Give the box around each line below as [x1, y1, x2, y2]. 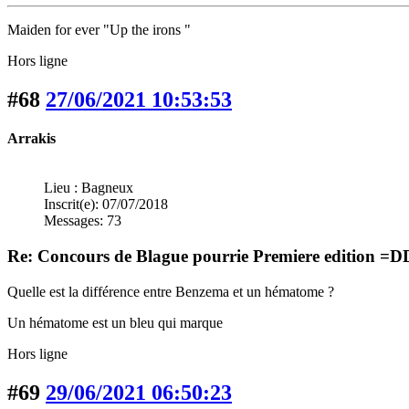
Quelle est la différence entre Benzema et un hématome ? [7, 283, 334, 299]
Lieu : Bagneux [44, 180, 133, 196]
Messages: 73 [44, 213, 121, 229]
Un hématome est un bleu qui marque [7, 314, 223, 330]
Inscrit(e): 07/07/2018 [44, 196, 168, 213]
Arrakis [7, 131, 56, 147]
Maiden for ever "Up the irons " [7, 22, 191, 38]
